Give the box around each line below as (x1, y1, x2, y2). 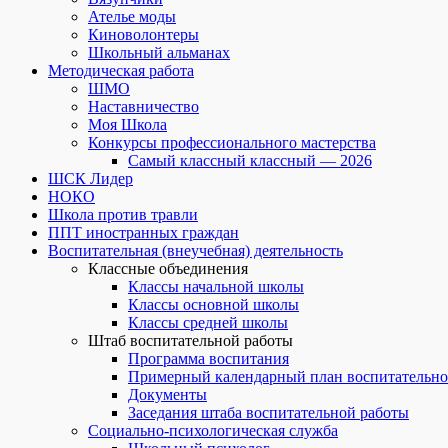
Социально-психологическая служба (88, 422, 338, 439)
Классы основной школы (128, 296, 299, 313)
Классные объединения (88, 260, 248, 277)
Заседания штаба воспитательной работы (128, 404, 409, 421)
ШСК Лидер (48, 170, 133, 187)
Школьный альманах (88, 44, 230, 61)
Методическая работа (48, 62, 194, 79)
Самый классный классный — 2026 (128, 152, 372, 169)
